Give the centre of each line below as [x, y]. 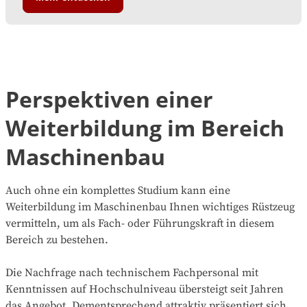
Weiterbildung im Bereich [145, 128]
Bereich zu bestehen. [57, 240]
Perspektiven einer [109, 99]
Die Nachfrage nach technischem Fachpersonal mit [132, 273]
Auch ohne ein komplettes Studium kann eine [118, 191]
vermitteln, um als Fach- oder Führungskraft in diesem [140, 224]
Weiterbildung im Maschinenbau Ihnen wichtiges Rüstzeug [150, 207]
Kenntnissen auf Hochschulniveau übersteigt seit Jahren [145, 290]
